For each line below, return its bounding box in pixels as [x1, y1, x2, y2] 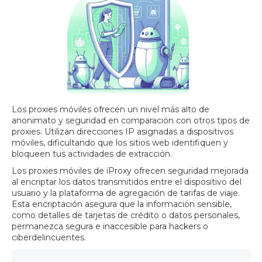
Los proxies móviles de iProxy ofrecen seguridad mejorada [12, 166, 249, 177]
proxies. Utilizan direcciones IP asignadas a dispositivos [12, 126, 233, 137]
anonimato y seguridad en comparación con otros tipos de [12, 115, 250, 126]
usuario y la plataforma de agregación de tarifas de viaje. [12, 188, 240, 199]
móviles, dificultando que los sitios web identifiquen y [12, 137, 228, 149]
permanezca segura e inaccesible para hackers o [12, 221, 208, 232]
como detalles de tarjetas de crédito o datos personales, [12, 210, 240, 221]
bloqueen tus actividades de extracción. [12, 149, 172, 160]
